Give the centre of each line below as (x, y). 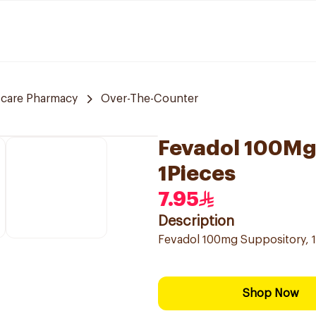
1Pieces (197, 174)
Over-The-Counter (150, 99)
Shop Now (271, 293)
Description (196, 221)
